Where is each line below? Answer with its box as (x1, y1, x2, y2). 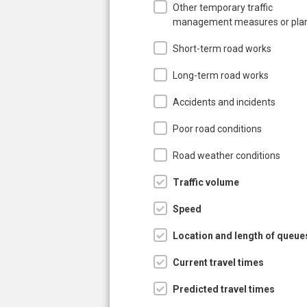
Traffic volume (173, 176, 239, 188)
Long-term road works (173, 69, 269, 81)
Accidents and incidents (173, 96, 275, 108)
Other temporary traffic (173, 1, 273, 13)
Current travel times (173, 256, 264, 268)
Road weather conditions (173, 149, 280, 161)
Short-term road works (173, 42, 271, 54)
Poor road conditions (173, 123, 262, 134)
